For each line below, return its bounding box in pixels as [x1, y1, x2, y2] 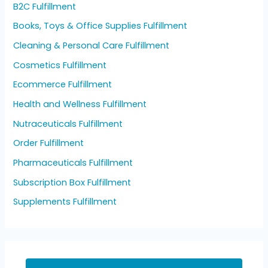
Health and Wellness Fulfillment [13, 98, 147, 110]
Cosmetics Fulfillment [13, 59, 107, 71]
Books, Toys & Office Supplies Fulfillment [13, 20, 188, 32]
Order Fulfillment [13, 137, 84, 150]
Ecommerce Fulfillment [13, 78, 112, 91]
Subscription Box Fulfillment [13, 176, 132, 188]
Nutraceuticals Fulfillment [13, 117, 123, 130]
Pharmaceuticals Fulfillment [13, 156, 133, 169]
